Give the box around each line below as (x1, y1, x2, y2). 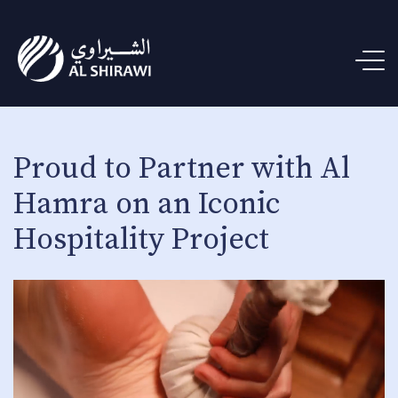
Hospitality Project (13, 221, 269, 259)
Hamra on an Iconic (13, 186, 280, 223)
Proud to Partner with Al (13, 150, 350, 187)
